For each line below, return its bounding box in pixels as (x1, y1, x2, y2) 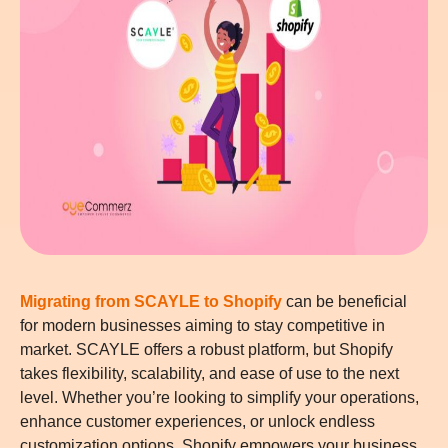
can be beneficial (282, 292, 407, 310)
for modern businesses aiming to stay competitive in (20, 316, 385, 334)
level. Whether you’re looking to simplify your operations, (20, 388, 419, 406)
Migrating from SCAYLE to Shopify (20, 292, 282, 310)
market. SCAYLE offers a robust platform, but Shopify (20, 340, 393, 358)
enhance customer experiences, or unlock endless (20, 412, 375, 430)
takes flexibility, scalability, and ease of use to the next (20, 364, 399, 382)
